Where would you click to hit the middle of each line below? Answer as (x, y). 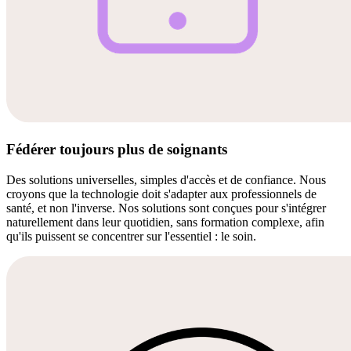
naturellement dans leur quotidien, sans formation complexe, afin (165, 222)
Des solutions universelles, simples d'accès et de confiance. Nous (166, 179)
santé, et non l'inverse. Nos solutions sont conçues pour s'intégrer (166, 208)
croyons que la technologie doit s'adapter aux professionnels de (161, 194)
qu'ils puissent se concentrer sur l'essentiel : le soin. (131, 236)
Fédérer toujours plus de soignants (117, 149)
